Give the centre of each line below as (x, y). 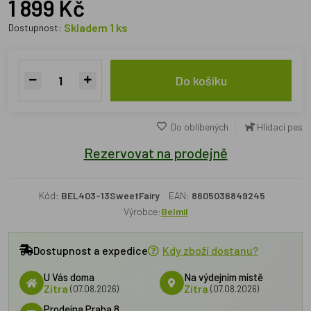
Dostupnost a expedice (91, 250)
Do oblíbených (199, 127)
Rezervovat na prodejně (155, 153)
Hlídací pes (280, 127)
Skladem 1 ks (96, 27)
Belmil (174, 211)
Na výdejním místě (223, 277)
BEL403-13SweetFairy (110, 195)
